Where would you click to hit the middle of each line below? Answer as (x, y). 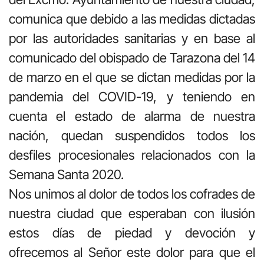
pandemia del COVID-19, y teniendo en (132, 96)
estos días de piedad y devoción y (132, 232)
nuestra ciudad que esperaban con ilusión (132, 213)
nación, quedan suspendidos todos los (132, 135)
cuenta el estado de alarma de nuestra (132, 116)
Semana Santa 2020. (66, 174)
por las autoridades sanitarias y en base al (132, 38)
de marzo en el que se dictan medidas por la (132, 77)
